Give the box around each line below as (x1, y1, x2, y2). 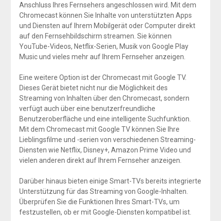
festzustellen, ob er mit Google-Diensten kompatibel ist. (19, 208, 191, 217)
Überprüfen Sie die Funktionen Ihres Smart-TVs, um (19, 198, 180, 206)
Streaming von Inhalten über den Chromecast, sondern (19, 94, 189, 103)
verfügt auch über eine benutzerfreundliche (19, 105, 155, 113)
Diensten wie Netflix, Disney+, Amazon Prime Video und (19, 146, 191, 154)
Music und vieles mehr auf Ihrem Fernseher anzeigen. (19, 53, 185, 61)
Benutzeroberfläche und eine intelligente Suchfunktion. (19, 115, 191, 123)
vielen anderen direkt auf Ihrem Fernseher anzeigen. (19, 156, 182, 165)
